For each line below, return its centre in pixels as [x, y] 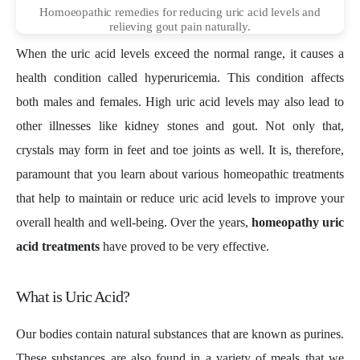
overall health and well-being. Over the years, [132, 222]
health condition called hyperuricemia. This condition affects [180, 77]
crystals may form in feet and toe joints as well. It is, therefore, [180, 149]
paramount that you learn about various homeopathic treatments [180, 174]
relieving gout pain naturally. [180, 26]
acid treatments [58, 246]
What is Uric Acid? [73, 296]
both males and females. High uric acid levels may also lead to [180, 101]
